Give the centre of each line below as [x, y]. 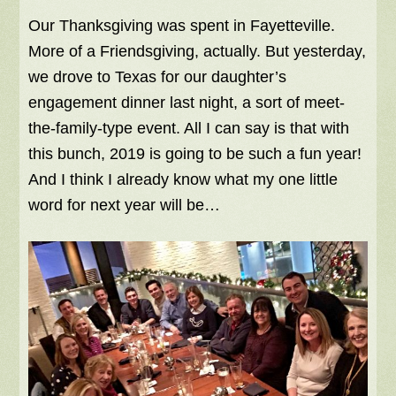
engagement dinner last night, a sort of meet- [187, 102]
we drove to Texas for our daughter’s [158, 76]
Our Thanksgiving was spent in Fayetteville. [182, 25]
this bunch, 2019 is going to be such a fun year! [195, 153]
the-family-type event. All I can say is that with [189, 128]
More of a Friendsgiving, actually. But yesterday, [198, 51]
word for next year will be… [125, 205]
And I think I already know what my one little [183, 179]
